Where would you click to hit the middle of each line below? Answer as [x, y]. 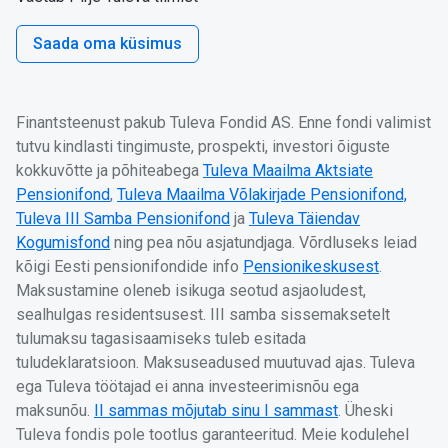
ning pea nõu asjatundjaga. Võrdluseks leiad [263, 242]
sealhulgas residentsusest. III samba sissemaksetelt [203, 314]
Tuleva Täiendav [304, 218]
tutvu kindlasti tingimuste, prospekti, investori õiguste [203, 146]
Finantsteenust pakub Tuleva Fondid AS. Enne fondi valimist [223, 122]
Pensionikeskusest [311, 266]
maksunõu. [55, 410]
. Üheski [365, 410]
